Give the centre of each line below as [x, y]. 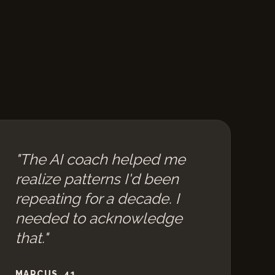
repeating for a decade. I [97, 199]
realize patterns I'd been [97, 179]
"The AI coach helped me [100, 159]
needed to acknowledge [99, 218]
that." [32, 238]
